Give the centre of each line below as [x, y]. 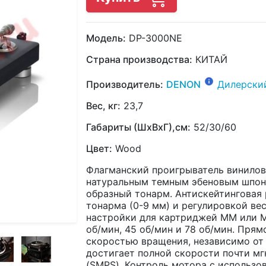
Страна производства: [139, 59]
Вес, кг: [103, 106]
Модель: [106, 38]
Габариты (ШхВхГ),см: [138, 127]
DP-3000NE [154, 38]
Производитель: [125, 85]
